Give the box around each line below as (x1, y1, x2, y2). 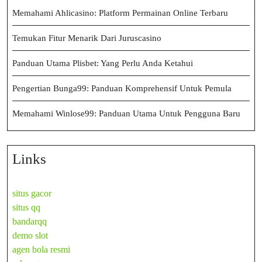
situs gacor (12, 188, 51, 198)
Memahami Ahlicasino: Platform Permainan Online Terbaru (12, 8, 228, 18)
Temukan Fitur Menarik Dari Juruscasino (12, 33, 161, 43)
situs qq (12, 202, 40, 212)
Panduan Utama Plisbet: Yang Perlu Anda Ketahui (12, 58, 193, 68)
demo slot (12, 230, 48, 240)
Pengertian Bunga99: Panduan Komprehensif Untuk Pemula (12, 83, 232, 93)
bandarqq (12, 216, 47, 226)
